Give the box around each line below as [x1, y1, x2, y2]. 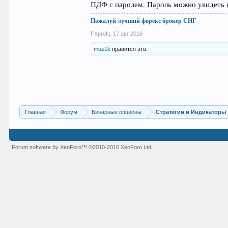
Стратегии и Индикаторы [156, 109, 226, 116]
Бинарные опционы [92, 109, 142, 116]
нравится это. [110, 46, 148, 52]
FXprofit [91, 31, 110, 37]
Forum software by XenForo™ [12, 144, 89, 151]
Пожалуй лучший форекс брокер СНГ [91, 16, 197, 25]
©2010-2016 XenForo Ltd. [89, 144, 153, 151]
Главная [25, 109, 46, 116]
